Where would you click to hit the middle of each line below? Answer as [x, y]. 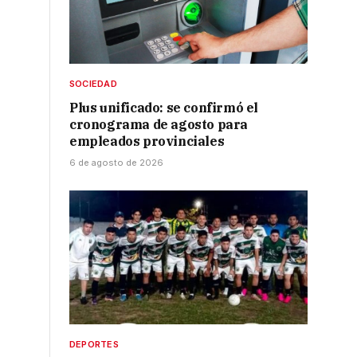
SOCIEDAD [93, 83]
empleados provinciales [147, 141]
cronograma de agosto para [159, 124]
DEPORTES [94, 345]
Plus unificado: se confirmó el [164, 107]
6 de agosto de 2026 [116, 162]
